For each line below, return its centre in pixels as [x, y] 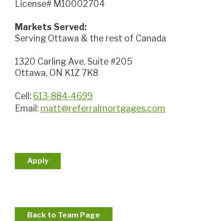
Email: [28, 109]
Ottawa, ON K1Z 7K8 [56, 73]
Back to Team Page [63, 215]
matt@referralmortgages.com [103, 109]
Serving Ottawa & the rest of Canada [91, 38]
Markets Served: [55, 27]
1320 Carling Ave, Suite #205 [75, 61]
